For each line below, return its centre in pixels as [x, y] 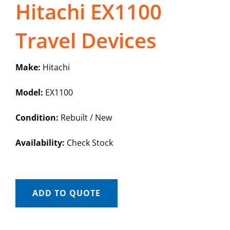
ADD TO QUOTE [66, 193]
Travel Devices [85, 41]
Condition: [37, 118]
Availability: [40, 143]
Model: [29, 93]
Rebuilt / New [85, 118]
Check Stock [89, 143]
